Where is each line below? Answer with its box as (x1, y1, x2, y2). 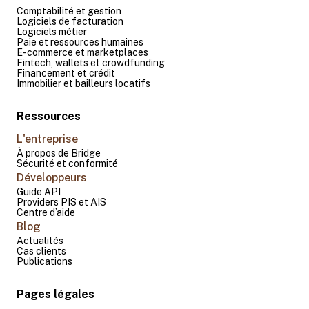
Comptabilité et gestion (17, 5, 121, 17)
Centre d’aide (17, 206, 75, 218)
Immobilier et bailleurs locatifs (17, 77, 150, 89)
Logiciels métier (17, 26, 87, 37)
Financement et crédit (17, 67, 115, 79)
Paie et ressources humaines (17, 36, 143, 48)
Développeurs (17, 170, 87, 184)
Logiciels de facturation (17, 15, 123, 27)
